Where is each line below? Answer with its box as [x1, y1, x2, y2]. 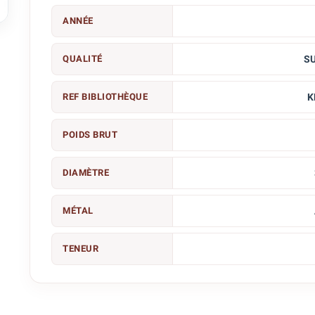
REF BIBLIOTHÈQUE [63, 91, 148, 102]
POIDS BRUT [63, 129, 118, 140]
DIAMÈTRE [63, 167, 110, 178]
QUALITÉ [63, 53, 103, 64]
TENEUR [63, 243, 99, 254]
